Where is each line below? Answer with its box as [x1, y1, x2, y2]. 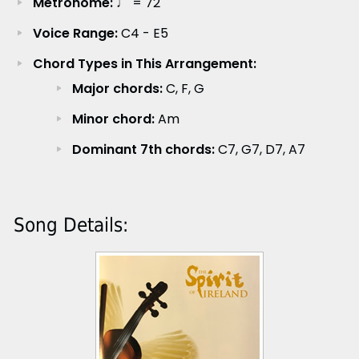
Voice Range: [32, 23, 118, 42]
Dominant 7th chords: [71, 139, 215, 159]
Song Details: [13, 213, 128, 236]
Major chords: [71, 79, 163, 98]
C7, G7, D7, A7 [214, 139, 305, 159]
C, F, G [162, 79, 204, 98]
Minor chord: [71, 109, 155, 128]
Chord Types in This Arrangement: [32, 54, 256, 73]
